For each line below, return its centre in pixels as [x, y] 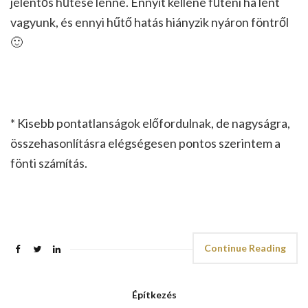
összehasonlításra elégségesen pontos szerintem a [145, 143]
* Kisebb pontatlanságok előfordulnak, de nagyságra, [150, 123]
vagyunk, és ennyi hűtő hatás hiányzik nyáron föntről [150, 22]
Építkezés [154, 295]
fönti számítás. [49, 163]
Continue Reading [245, 248]
